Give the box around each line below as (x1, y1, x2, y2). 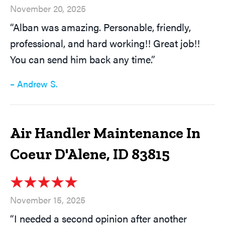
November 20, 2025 (10, 2, 86, 15)
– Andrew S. (10, 77, 58, 90)
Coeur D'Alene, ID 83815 (10, 145, 170, 164)
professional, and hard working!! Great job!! (10, 36, 200, 51)
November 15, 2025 (10, 193, 85, 206)
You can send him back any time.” (10, 52, 155, 67)
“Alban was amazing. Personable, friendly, (10, 20, 191, 35)
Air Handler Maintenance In (10, 124, 200, 143)
